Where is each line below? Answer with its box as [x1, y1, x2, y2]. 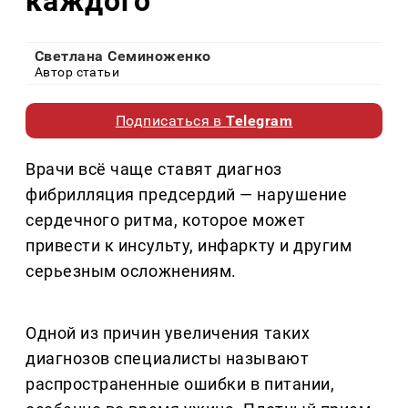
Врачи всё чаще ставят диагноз [25, 159, 282, 179]
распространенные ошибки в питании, [25, 374, 335, 394]
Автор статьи [35, 65, 120, 80]
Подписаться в [115, 112, 227, 130]
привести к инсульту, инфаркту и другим [25, 236, 352, 256]
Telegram [226, 112, 293, 130]
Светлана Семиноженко [35, 47, 211, 66]
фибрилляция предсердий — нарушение [25, 185, 348, 205]
